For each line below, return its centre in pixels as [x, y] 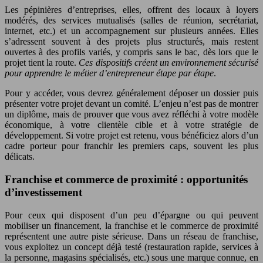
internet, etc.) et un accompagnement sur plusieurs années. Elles [131, 31]
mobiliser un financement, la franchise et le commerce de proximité [131, 225]
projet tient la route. [42, 63]
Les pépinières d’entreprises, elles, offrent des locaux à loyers [131, 10]
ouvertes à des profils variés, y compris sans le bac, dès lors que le [131, 52]
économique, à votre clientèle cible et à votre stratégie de [131, 125]
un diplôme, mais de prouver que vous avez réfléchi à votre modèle [131, 114]
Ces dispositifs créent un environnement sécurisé [169, 63]
